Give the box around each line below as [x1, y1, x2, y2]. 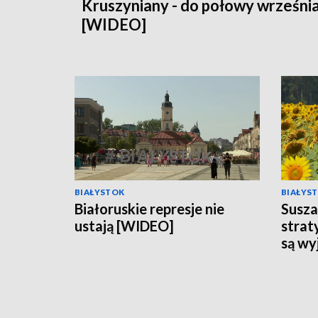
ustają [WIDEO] [75, 217, 174, 235]
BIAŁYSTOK [75, 187, 125, 197]
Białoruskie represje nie [75, 200, 224, 218]
